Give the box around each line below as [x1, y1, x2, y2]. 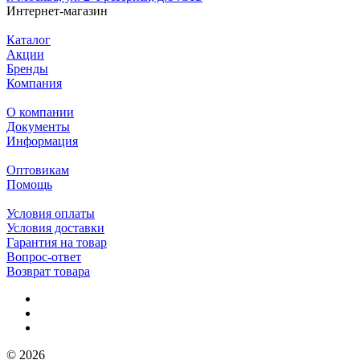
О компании [6, 105, 74, 120]
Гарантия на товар [6, 235, 107, 250]
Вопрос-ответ [6, 250, 81, 264]
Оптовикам [6, 163, 69, 178]
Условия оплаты [6, 207, 95, 221]
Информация [6, 134, 78, 149]
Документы [6, 120, 70, 134]
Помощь [6, 178, 52, 192]
